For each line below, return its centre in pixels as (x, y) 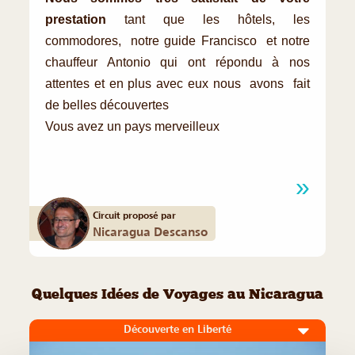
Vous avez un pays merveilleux (134, 126)
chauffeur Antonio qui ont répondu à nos (177, 62)
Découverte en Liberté (177, 328)
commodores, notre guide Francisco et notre (177, 40)
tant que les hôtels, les (208, 19)
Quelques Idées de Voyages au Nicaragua (177, 295)
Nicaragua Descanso (150, 231)
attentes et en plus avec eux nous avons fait (177, 83)
